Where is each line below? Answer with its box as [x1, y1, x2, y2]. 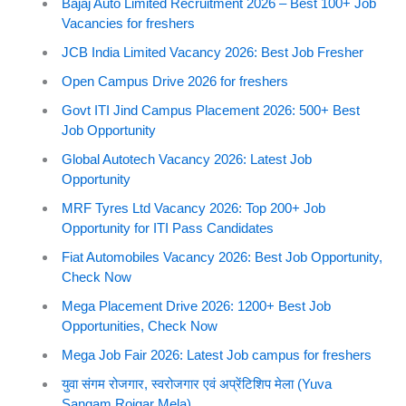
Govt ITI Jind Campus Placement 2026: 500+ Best [62, 101, 360, 118]
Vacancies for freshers [62, 14, 195, 31]
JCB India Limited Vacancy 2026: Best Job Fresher [62, 43, 363, 60]
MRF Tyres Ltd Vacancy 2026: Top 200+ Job [62, 199, 325, 216]
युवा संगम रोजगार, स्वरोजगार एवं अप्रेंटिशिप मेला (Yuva [62, 375, 332, 391]
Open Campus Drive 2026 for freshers [62, 72, 288, 89]
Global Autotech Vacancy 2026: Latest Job [62, 150, 312, 167]
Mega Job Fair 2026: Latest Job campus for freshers [62, 346, 372, 362]
